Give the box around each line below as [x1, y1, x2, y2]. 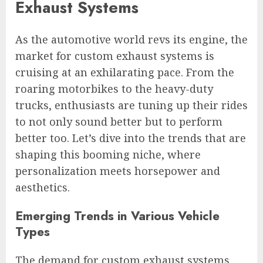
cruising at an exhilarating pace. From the [15, 65, 234, 79]
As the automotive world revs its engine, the [15, 32, 248, 46]
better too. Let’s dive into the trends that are [15, 130, 246, 145]
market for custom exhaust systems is [15, 48, 214, 63]
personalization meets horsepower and [15, 163, 220, 178]
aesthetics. [15, 180, 70, 194]
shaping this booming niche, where [15, 147, 201, 161]
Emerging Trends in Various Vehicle [15, 206, 220, 225]
